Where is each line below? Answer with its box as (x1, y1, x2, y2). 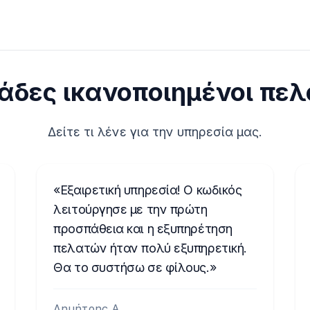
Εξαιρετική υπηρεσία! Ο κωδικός (60, 183, 242, 197)
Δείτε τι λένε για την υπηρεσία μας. (48, 125, 262, 139)
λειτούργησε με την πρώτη (53, 202, 208, 217)
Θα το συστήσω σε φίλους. (53, 260, 210, 275)
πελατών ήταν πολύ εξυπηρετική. (53, 241, 247, 255)
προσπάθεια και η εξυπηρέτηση (53, 221, 232, 236)
